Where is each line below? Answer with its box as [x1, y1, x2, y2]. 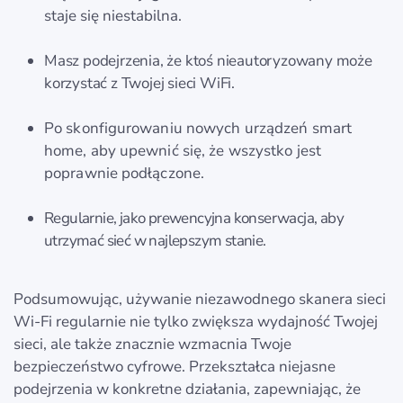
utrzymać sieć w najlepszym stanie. [44, 230, 266, 252]
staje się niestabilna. [44, 5, 182, 27]
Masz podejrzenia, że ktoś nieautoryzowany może [44, 50, 372, 72]
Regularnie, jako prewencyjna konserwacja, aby [44, 208, 344, 229]
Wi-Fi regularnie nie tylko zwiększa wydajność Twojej [13, 311, 378, 333]
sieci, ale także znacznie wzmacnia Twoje [13, 334, 291, 355]
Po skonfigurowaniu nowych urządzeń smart [44, 118, 353, 139]
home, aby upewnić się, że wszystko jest [44, 140, 321, 162]
